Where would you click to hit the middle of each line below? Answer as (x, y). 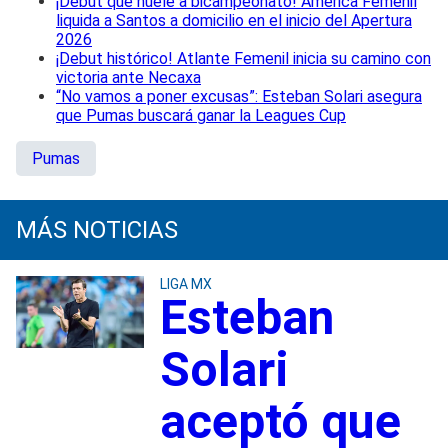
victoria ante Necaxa (128, 77)
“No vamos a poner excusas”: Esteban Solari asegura (239, 96)
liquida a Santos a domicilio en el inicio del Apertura (234, 20)
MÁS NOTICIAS (97, 229)
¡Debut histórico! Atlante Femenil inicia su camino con (243, 58)
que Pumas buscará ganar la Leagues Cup (201, 115)
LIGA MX (185, 283)
